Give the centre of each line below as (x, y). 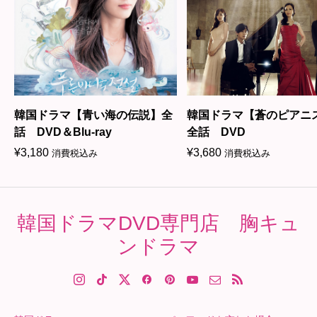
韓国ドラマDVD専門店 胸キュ (158, 223)
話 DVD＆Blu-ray (63, 132)
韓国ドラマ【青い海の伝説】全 (93, 115)
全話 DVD (216, 132)
